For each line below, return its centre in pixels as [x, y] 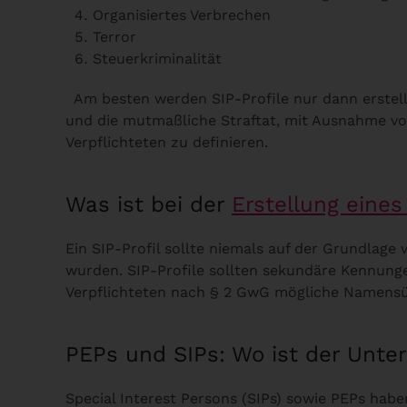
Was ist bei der [149, 204]
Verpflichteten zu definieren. [171, 142]
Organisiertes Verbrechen [182, 15]
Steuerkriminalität [157, 58]
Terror [114, 36]
